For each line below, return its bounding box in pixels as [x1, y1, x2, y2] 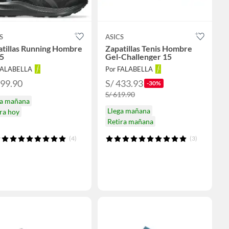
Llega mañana [107, 106, 150, 116]
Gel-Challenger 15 [105, 52, 172, 62]
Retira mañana [107, 117, 153, 126]
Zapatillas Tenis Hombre [105, 43, 192, 54]
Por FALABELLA [105, 65, 153, 74]
